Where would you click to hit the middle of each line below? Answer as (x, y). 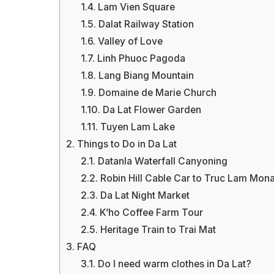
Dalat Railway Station (145, 24)
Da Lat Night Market (143, 195)
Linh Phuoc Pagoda (140, 58)
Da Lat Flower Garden (150, 109)
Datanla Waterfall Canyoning (161, 161)
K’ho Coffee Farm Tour (150, 212)
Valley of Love (129, 41)
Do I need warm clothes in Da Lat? (173, 264)
